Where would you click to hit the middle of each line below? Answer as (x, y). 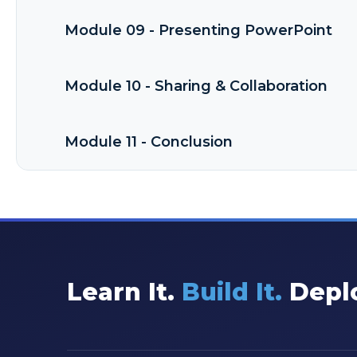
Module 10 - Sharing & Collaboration (196, 86)
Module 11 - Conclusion (149, 142)
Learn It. (124, 292)
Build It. (232, 292)
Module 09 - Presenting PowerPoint (198, 31)
